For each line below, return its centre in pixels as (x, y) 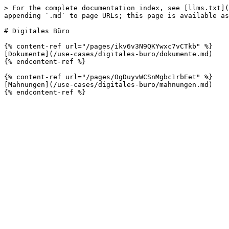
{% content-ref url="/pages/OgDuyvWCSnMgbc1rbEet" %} (108, 77)
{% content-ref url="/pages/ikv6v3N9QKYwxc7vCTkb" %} (108, 46)
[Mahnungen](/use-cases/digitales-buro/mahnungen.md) (108, 85)
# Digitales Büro (37, 31)
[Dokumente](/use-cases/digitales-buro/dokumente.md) (108, 54)
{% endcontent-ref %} (45, 62)
